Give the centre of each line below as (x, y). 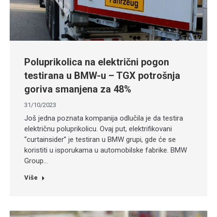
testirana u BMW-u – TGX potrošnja (102, 76)
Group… (36, 161)
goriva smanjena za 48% (78, 89)
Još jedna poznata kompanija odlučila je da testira (104, 118)
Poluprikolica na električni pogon (97, 62)
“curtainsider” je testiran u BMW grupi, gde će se (100, 139)
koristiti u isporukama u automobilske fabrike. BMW (106, 150)
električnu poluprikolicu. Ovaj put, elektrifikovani (98, 129)
